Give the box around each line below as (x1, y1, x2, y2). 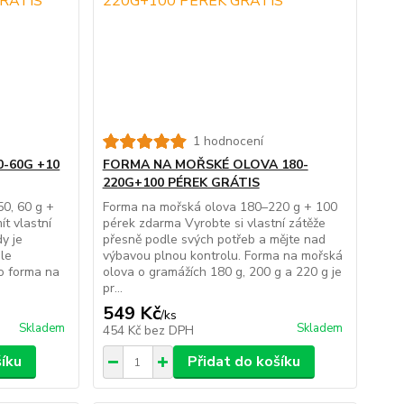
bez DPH (143, 322, 194, 340)
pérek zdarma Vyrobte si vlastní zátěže (102, 215, 326, 233)
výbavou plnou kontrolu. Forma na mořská (102, 247, 343, 265)
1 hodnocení (192, 133, 263, 151)
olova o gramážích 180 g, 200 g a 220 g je (102, 263, 342, 281)
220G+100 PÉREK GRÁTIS (102, 174, 260, 192)
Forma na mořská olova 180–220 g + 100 (102, 198, 337, 216)
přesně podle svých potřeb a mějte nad (102, 231, 326, 249)
